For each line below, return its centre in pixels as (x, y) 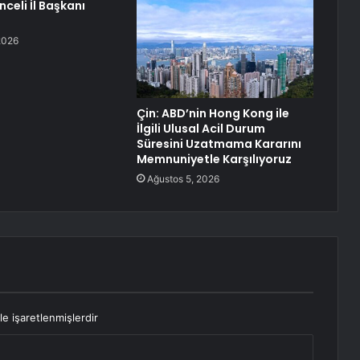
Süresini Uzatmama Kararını (219, 144)
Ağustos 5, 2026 (183, 179)
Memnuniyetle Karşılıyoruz (214, 160)
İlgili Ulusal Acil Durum (200, 129)
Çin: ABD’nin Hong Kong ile (213, 114)
